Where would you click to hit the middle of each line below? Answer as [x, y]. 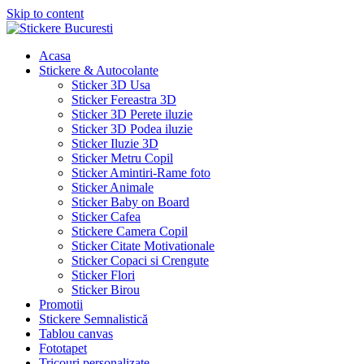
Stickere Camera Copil [130, 231]
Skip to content [45, 13]
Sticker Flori [103, 275]
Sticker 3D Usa [111, 85]
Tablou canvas [76, 334]
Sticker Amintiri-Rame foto [141, 173]
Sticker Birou [106, 290]
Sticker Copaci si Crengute [140, 260]
